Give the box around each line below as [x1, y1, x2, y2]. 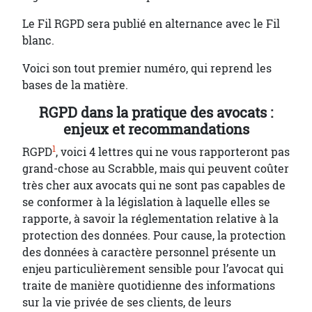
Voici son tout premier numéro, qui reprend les [22, 61, 272, 76]
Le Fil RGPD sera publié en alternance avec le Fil [22, 16, 280, 31]
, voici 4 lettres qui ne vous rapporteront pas [56, 144, 290, 159]
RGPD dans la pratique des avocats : [39, 103, 273, 123]
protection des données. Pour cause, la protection [22, 228, 286, 243]
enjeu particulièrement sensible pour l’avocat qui [22, 261, 283, 276]
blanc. [22, 33, 54, 48]
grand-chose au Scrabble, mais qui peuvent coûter [22, 161, 289, 176]
